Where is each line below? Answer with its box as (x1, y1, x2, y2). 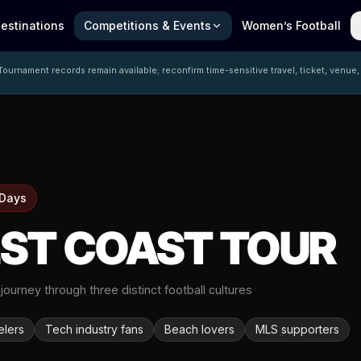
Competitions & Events (84, 19, 211, 32)
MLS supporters (255, 322, 340, 337)
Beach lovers (164, 322, 235, 337)
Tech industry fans (45, 322, 144, 337)
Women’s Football (242, 19, 341, 32)
